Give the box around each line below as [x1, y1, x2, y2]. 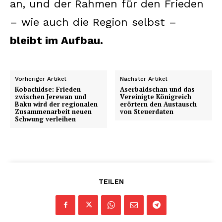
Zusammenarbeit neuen [15, 107, 92, 116]
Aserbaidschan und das [120, 84, 195, 94]
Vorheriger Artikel [15, 75, 66, 82]
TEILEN [98, 177, 124, 185]
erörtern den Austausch [120, 99, 197, 109]
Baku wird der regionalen [15, 99, 98, 109]
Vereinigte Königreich [120, 92, 192, 101]
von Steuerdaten [120, 107, 174, 116]
